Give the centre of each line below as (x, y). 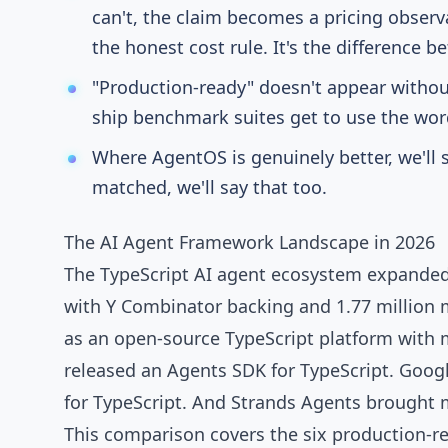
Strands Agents (296, 402)
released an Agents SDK (165, 370)
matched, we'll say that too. (209, 187)
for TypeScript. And (147, 402)
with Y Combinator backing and (200, 306)
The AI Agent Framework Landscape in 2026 (249, 242)
